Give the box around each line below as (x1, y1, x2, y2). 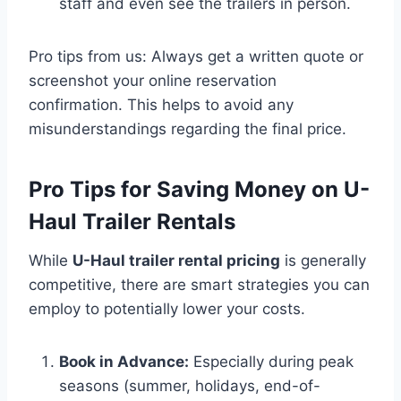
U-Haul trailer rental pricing (73, 251, 280, 269)
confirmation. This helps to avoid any (29, 95, 294, 114)
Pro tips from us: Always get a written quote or (29, 47, 363, 65)
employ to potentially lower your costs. (29, 299, 305, 318)
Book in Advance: (59, 352, 189, 371)
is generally (280, 251, 366, 269)
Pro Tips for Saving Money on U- (29, 175, 370, 202)
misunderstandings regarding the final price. (29, 119, 346, 138)
